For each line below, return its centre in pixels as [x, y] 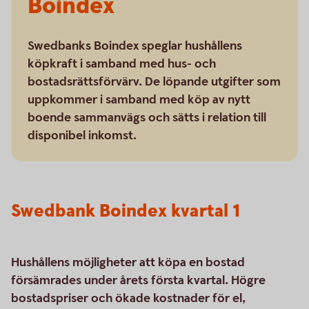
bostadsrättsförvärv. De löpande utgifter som [154, 82]
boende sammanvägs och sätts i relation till [147, 118]
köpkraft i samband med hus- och [122, 64]
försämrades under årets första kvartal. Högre [138, 280]
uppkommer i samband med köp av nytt [139, 100]
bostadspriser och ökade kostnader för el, [129, 298]
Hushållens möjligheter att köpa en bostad [128, 262]
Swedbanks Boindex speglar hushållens [135, 46]
